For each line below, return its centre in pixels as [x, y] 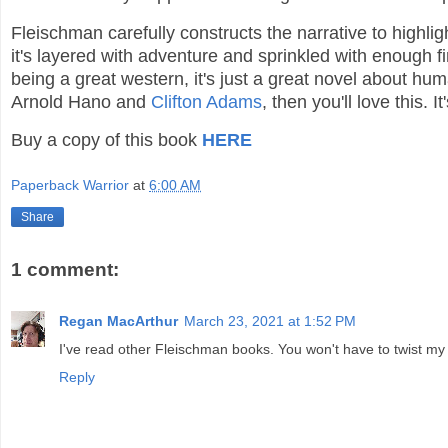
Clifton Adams [206, 101]
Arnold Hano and [81, 101]
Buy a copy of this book [106, 140]
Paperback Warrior [70, 184]
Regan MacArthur [118, 321]
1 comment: [65, 269]
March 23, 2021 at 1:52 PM [270, 321]
